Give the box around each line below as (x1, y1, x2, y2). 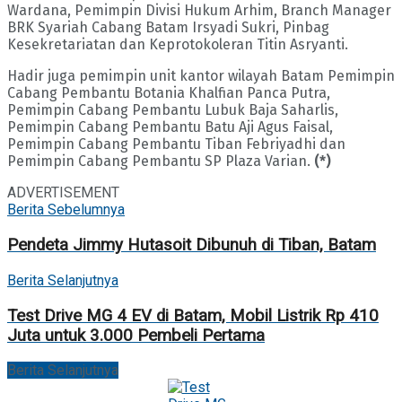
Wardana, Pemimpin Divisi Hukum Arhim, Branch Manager (7, 2, 391, 20)
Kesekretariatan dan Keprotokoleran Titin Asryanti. (7, 36, 348, 54)
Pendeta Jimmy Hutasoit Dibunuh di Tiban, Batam (7, 235, 376, 256)
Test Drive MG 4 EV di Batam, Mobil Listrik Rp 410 (7, 305, 379, 326)
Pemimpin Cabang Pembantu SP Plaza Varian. (7, 153, 314, 170)
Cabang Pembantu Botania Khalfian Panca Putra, (7, 84, 330, 102)
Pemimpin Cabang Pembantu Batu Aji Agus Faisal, (7, 118, 333, 136)
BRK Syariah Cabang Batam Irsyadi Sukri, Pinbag (7, 19, 329, 37)
